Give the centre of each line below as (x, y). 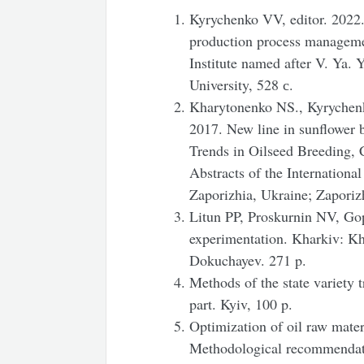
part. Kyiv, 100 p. (241, 303)
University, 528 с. (242, 84)
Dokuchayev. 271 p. (248, 260)
